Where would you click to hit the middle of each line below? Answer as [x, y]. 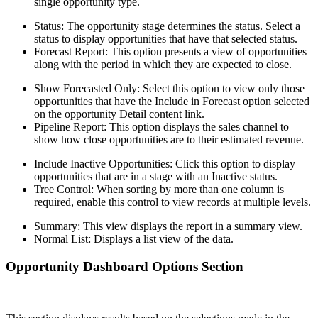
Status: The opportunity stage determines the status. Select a [167, 26]
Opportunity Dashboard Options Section [125, 266]
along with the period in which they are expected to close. [163, 65]
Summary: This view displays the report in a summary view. [168, 226]
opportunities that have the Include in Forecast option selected [172, 102]
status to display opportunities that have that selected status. [166, 39]
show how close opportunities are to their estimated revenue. [169, 140]
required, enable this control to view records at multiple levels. [172, 202]
